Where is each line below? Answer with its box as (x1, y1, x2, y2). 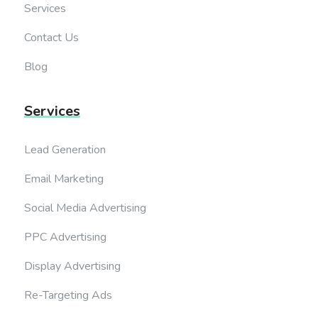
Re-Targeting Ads (23, 287, 112, 303)
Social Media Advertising (23, 199, 146, 216)
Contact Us (23, 29, 79, 45)
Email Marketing (23, 170, 104, 187)
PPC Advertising (23, 229, 106, 245)
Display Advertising (23, 258, 121, 274)
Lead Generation (23, 141, 106, 158)
